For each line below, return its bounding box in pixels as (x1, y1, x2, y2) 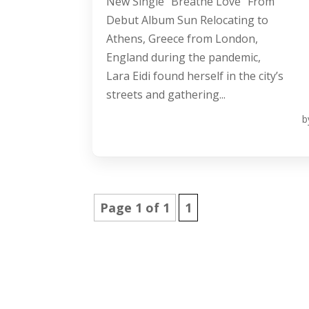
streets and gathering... (106, 87, 226, 103)
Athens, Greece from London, (106, 31, 259, 47)
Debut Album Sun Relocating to (106, 12, 269, 28)
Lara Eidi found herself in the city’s (106, 68, 284, 84)
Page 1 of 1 (100, 199, 170, 217)
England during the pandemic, (106, 50, 261, 66)
